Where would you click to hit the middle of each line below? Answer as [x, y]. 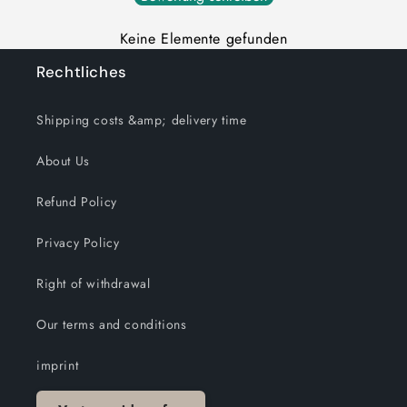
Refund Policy [77, 202]
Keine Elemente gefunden [203, 39]
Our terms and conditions [112, 325]
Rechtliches [82, 72]
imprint [58, 366]
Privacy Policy [78, 243]
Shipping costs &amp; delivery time [142, 120]
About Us [63, 161]
